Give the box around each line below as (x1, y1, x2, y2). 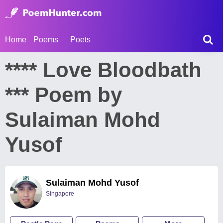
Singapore (46, 190, 74, 197)
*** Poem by (5, 83, 122, 107)
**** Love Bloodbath (5, 58, 202, 82)
